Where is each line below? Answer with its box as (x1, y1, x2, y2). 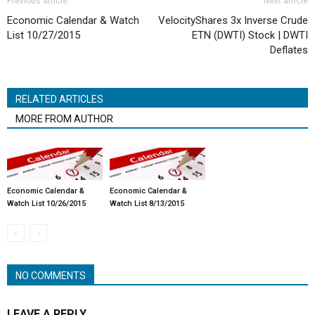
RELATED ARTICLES (15, 93, 103, 105)
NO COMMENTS (15, 269, 86, 281)
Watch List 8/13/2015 (109, 198, 184, 208)
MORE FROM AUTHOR (15, 112, 113, 124)
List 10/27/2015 (7, 28, 80, 41)
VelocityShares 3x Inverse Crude (158, 13, 308, 27)
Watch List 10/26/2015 (7, 198, 86, 208)
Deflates (270, 43, 308, 56)
